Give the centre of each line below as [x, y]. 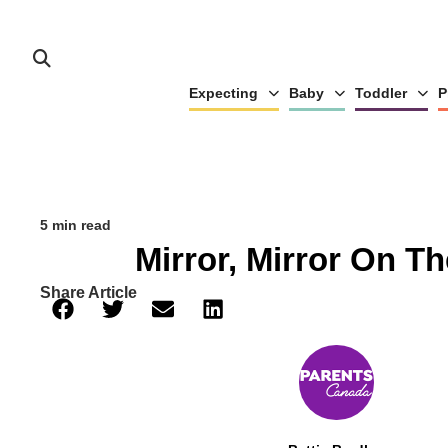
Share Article [88, 292]
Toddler [380, 93]
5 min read [75, 225]
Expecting [223, 93]
